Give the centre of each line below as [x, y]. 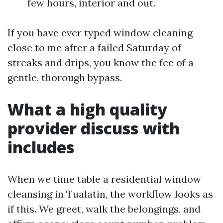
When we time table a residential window [104, 179]
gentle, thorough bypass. [65, 77]
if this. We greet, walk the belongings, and [104, 209]
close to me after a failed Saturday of [94, 48]
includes [41, 147]
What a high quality [87, 109]
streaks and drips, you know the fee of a [101, 62]
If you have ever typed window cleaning [100, 33]
